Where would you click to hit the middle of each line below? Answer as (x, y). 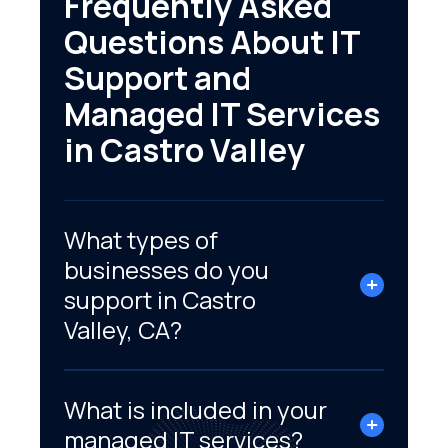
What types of (141, 239)
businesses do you (166, 269)
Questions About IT (212, 41)
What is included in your (195, 409)
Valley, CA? (125, 329)
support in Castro (160, 299)
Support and (157, 77)
